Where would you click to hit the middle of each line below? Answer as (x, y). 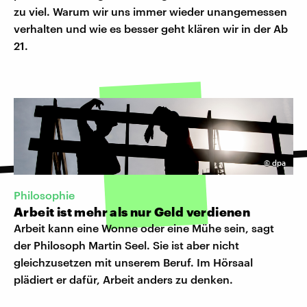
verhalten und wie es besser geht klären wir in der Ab (151, 29)
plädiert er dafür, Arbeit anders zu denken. (123, 280)
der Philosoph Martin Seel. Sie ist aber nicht (126, 245)
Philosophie (44, 195)
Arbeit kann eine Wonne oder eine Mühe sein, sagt (144, 228)
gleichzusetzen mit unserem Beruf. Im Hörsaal (133, 262)
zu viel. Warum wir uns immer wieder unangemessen (150, 12)
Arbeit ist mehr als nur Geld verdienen (132, 212)
